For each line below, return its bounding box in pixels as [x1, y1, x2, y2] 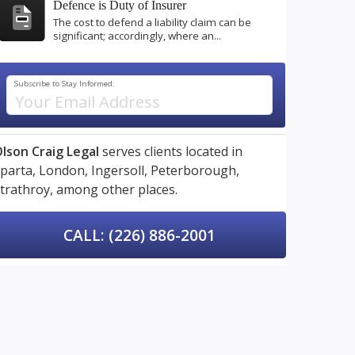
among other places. [53, 181, 177, 198]
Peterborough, [151, 162, 239, 179]
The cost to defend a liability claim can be [53, 15, 251, 30]
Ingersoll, [91, 162, 147, 179]
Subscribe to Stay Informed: [14, 78, 116, 89]
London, [39, 162, 88, 179]
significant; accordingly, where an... [53, 29, 221, 44]
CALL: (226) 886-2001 [63, 223, 216, 246]
